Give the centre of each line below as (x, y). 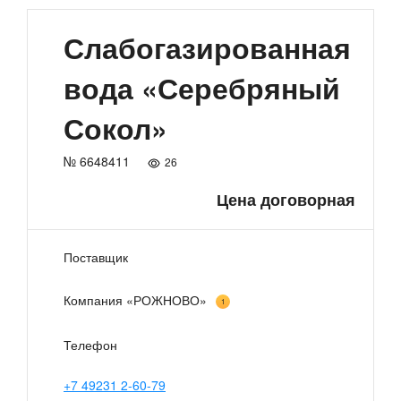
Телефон (90, 344)
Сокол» (115, 128)
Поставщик (96, 257)
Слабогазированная (207, 47)
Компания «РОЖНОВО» (135, 299)
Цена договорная (286, 200)
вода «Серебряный (202, 88)
